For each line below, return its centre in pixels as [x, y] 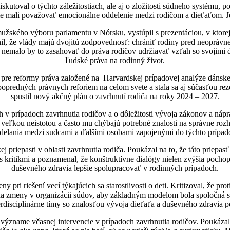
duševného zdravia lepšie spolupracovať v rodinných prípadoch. [115, 168]
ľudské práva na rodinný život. [115, 60]
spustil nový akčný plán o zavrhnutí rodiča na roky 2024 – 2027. [115, 96]
